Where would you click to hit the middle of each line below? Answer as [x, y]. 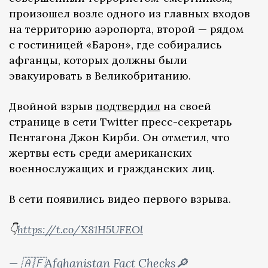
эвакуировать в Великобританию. [100, 75]
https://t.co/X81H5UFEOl [80, 229]
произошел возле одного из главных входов [130, 13]
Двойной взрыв [52, 106]
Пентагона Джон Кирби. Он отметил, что [119, 137]
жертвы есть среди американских [100, 153]
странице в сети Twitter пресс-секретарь [121, 121]
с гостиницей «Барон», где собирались [115, 44]
